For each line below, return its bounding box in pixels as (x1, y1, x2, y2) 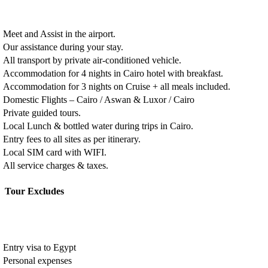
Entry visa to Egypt (3, 242, 77, 253)
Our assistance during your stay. (3, 42, 124, 53)
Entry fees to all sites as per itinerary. (3, 134, 141, 145)
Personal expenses (3, 255, 72, 266)
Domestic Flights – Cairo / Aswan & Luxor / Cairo (3, 95, 195, 105)
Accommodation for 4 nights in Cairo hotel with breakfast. (3, 68, 224, 79)
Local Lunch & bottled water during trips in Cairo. (3, 121, 194, 132)
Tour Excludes (5, 186, 64, 197)
